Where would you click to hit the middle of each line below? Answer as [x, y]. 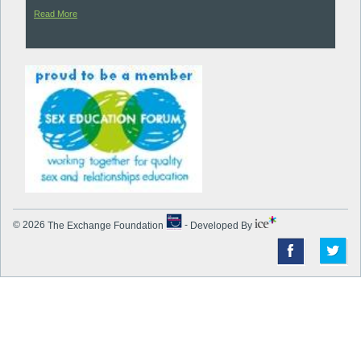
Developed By [222, 225]
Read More [56, 14]
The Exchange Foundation [107, 225]
